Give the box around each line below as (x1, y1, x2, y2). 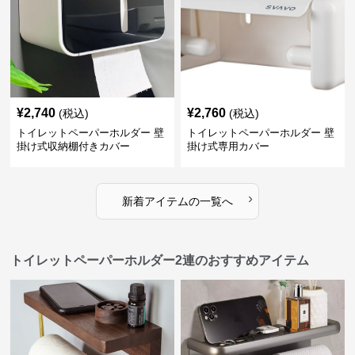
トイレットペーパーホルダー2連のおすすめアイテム (10, 254, 310, 268)
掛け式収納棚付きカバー (17, 140, 131, 153)
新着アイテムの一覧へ (121, 195, 233, 208)
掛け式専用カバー (186, 140, 269, 153)
